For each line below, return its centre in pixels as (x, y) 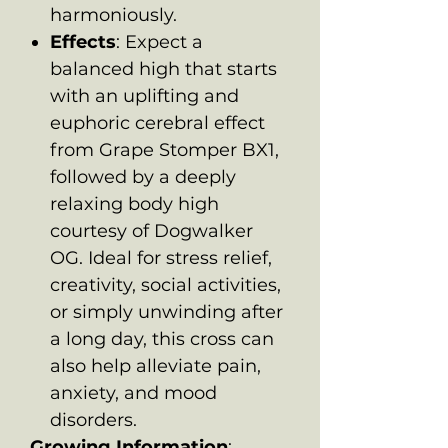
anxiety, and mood (133, 392)
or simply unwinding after (166, 311)
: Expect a (159, 41)
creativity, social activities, (165, 284)
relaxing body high (134, 203)
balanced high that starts (163, 68)
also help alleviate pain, (155, 365)
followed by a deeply (143, 176)
